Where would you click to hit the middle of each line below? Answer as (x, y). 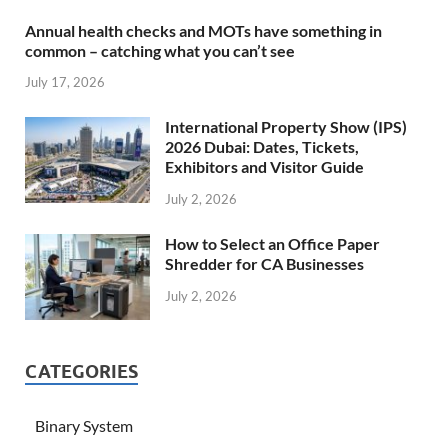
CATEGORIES (81, 372)
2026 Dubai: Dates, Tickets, (262, 147)
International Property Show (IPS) (286, 127)
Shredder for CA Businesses (264, 264)
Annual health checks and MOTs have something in (203, 30)
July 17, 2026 (65, 82)
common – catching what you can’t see (160, 50)
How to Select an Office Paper (272, 244)
